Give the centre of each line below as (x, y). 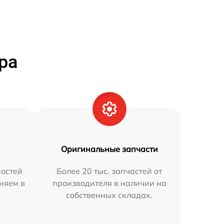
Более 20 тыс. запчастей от (109, 171)
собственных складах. (109, 195)
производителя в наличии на (109, 183)
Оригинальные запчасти (109, 149)
